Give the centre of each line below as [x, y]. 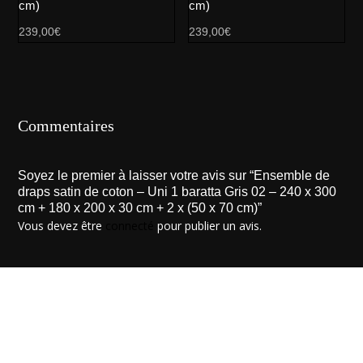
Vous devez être [62, 226]
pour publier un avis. [208, 226]
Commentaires [66, 126]
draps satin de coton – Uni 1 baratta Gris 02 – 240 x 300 [177, 192]
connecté [130, 226]
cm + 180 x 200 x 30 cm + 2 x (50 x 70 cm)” [140, 208]
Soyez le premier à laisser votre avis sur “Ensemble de [174, 176]
